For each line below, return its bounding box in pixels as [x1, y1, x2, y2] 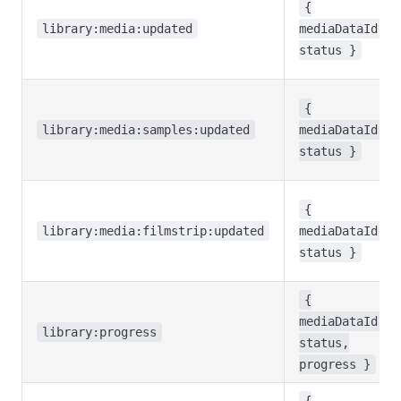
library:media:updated [42, 21, 192, 36]
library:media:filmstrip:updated [42, 224, 264, 238]
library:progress [42, 325, 157, 339]
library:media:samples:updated [42, 123, 250, 137]
